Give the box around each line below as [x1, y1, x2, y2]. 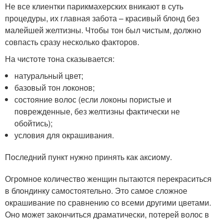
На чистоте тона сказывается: [5, 53, 114, 64]
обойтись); [14, 117, 53, 129]
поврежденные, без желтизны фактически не [14, 106, 180, 117]
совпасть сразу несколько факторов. [5, 36, 139, 48]
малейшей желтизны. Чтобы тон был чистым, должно [5, 24, 201, 36]
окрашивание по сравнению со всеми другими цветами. [5, 197, 211, 208]
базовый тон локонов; [14, 82, 95, 93]
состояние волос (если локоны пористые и [14, 94, 172, 105]
